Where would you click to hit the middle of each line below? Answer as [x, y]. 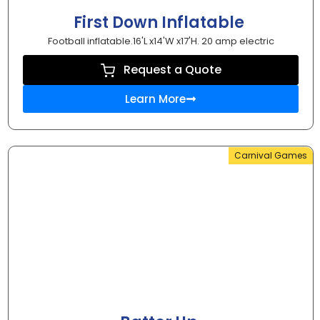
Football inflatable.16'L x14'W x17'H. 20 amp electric [161, 41]
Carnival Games [271, 156]
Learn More [155, 99]
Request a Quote [172, 70]
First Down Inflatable [161, 23]
